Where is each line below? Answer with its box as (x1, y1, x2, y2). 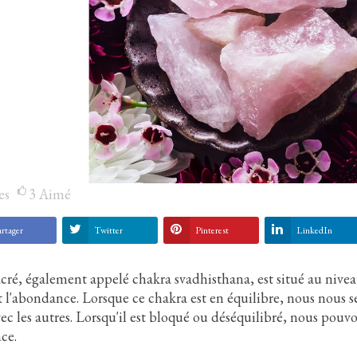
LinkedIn (296, 224, 332, 237)
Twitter (93, 224, 123, 237)
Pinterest (194, 224, 229, 237)
